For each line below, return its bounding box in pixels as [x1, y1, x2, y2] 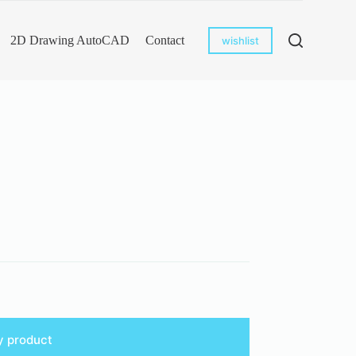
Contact [145, 33, 184, 47]
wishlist [221, 34, 259, 47]
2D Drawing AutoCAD [10, 33, 130, 47]
